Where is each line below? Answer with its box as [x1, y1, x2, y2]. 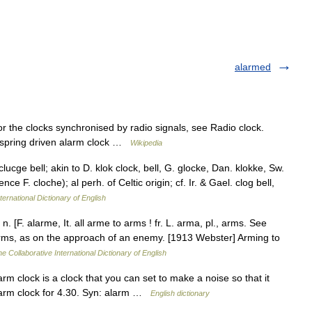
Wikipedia [130, 139, 162, 147]
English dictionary [150, 289, 210, 297]
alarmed [235, 61, 271, 72]
